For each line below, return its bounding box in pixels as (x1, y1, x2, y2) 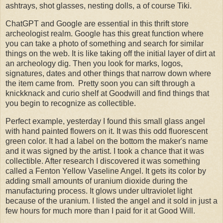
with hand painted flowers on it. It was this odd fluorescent (5, 126, 208, 135)
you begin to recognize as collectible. (5, 99, 136, 108)
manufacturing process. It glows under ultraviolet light (5, 186, 192, 195)
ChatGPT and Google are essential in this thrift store (5, 19, 189, 28)
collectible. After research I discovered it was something (5, 156, 200, 165)
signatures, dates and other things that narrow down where (5, 69, 211, 78)
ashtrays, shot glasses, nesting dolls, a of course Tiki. (5, 1, 192, 10)
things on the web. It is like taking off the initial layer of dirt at (5, 49, 215, 58)
